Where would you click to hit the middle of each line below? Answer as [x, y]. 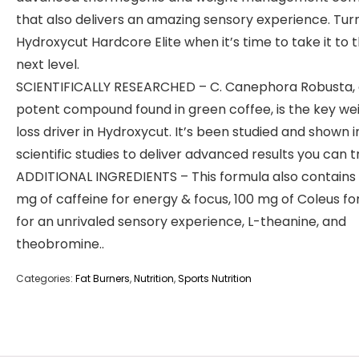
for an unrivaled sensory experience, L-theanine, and [181, 222]
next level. [48, 65]
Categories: [46, 279]
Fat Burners [103, 279]
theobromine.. [60, 244]
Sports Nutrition [215, 279]
